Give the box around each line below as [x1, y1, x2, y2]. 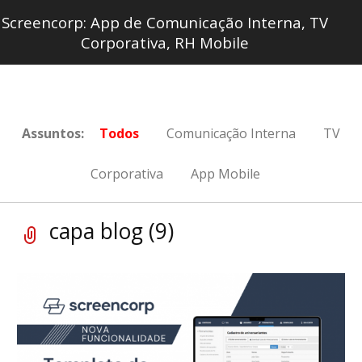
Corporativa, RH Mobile [81, 32, 249, 53]
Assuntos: [22, 124, 84, 142]
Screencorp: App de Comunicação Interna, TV [2, 12, 328, 32]
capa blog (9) [49, 217, 174, 246]
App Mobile [190, 165, 260, 183]
